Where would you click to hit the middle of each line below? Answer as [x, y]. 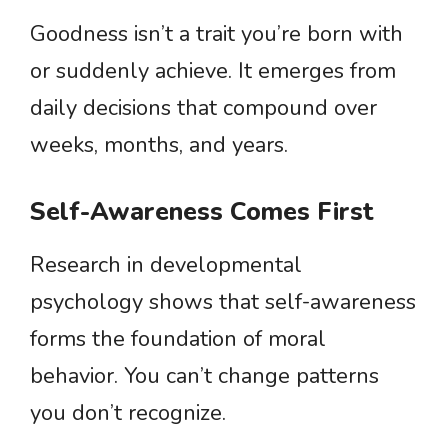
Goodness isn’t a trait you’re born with [216, 34]
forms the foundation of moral [178, 339]
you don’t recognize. [128, 413]
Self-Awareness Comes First [202, 212]
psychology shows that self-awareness [223, 302]
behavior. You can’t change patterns [204, 376]
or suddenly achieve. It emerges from [213, 71]
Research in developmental [166, 265]
